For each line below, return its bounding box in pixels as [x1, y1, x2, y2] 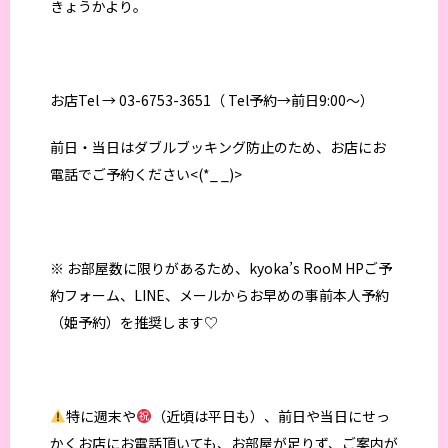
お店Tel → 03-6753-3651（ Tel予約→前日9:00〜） [50, 89, 374, 110]
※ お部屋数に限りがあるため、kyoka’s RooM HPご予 [50, 257, 392, 278]
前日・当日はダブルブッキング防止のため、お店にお [50, 136, 386, 157]
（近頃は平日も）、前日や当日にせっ [151, 405, 390, 426]
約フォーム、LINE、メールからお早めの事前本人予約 [50, 284, 389, 305]
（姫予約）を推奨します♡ [50, 311, 218, 332]
